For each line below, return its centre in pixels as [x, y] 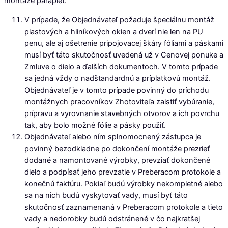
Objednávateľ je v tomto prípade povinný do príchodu [117, 90]
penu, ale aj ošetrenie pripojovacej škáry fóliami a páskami [124, 43]
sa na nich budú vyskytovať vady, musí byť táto [106, 195]
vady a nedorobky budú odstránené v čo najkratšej [112, 219]
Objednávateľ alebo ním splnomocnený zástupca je [113, 137]
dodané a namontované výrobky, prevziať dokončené [117, 160]
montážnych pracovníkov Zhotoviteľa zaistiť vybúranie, [119, 102]
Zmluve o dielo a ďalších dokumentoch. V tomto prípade [121, 66]
